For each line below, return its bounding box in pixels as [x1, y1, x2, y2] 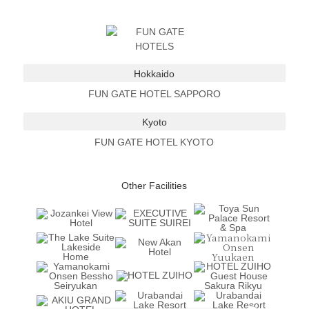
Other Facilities [121, 179, 188, 191]
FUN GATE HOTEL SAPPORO [88, 88, 221, 99]
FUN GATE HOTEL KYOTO [94, 136, 215, 148]
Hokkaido [134, 68, 175, 79]
